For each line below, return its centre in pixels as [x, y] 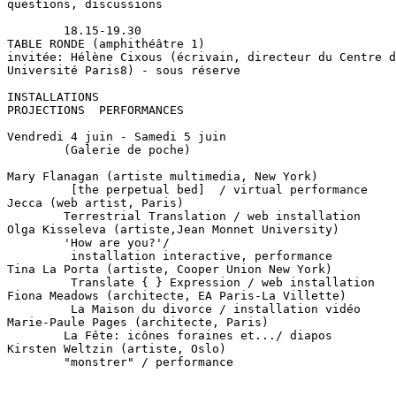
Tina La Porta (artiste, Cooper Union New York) [170, 269]
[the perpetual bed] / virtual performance [187, 190]
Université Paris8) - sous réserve [124, 70]
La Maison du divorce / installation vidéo [184, 309]
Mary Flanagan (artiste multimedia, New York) [163, 176]
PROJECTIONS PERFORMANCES [95, 110]
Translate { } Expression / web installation [191, 282]
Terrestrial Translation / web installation [184, 216]
